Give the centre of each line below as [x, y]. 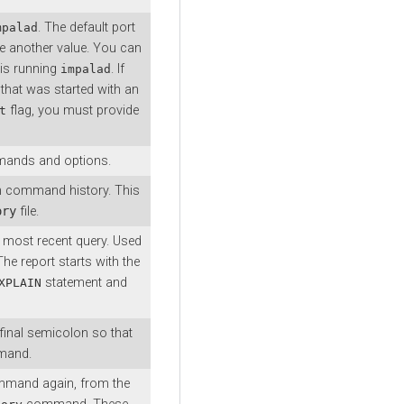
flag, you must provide [73, 110]
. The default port [87, 27]
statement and [84, 282]
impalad [86, 69]
